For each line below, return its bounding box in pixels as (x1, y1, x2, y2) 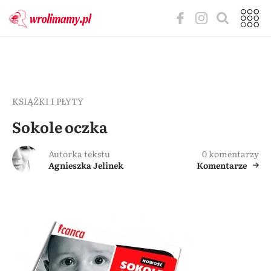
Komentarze (197, 159, 247, 171)
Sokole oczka (12, 116, 108, 138)
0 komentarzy (202, 148, 259, 160)
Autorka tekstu (48, 148, 110, 160)
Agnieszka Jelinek (48, 159, 123, 171)
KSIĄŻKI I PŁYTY (12, 95, 83, 107)
